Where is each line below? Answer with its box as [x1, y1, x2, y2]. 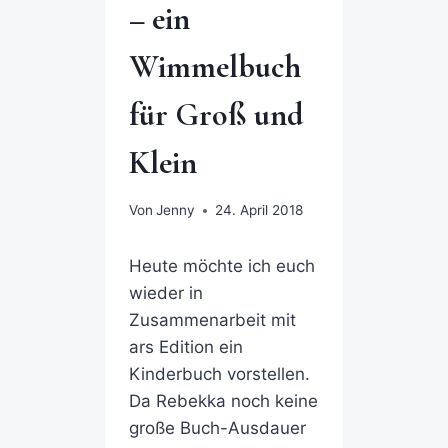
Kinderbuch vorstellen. [128, 364, 310, 385]
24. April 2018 [214, 202, 303, 219]
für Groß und [128, 94, 303, 134]
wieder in [128, 283, 203, 304]
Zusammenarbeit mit [128, 310, 296, 331]
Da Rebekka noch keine [128, 391, 318, 412]
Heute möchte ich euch [128, 256, 315, 277]
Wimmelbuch [128, 46, 301, 86]
